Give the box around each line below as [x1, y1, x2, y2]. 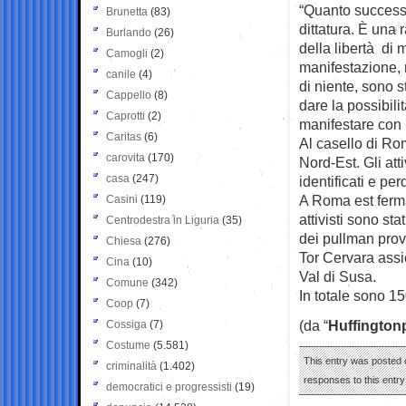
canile [106, 67, 136, 81]
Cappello [106, 88, 151, 101]
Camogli [106, 46, 148, 60]
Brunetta [106, 5, 148, 18]
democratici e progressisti [106, 380, 232, 393]
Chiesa [106, 234, 141, 247]
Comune [106, 275, 149, 289]
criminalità [106, 359, 157, 372]
